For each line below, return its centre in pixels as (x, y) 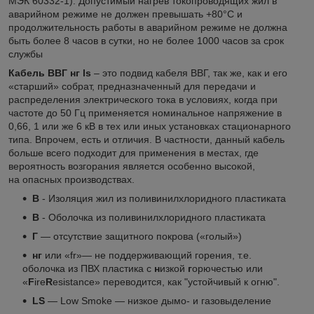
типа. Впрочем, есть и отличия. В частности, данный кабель (146, 139)
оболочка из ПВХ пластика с (88, 268)
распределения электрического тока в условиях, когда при (143, 99)
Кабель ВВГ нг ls (51, 73)
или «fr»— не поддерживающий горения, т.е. (147, 255)
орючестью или (227, 268)
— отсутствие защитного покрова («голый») (140, 236)
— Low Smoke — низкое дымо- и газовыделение (158, 300)
